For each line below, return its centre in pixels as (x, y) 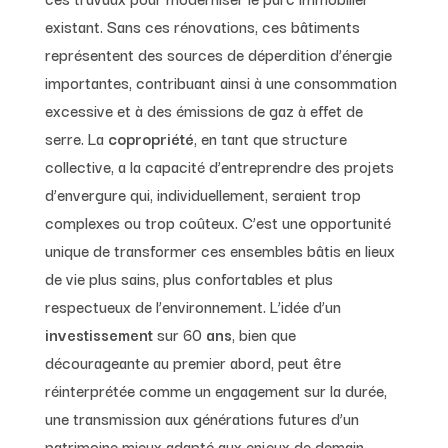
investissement (98, 333)
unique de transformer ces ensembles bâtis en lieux (219, 249)
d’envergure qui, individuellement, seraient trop (202, 193)
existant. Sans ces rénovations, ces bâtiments (202, 25)
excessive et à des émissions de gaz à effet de (203, 109)
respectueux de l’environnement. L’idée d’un (192, 305)
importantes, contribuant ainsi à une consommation (220, 81)
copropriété (148, 137)
